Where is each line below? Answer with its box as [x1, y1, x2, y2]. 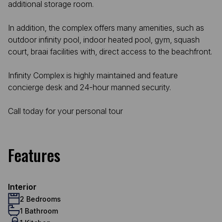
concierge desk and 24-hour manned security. [8, 82, 171, 92]
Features [8, 143, 60, 166]
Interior [8, 182, 37, 192]
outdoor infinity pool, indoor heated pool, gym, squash [8, 35, 200, 45]
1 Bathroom [20, 206, 58, 215]
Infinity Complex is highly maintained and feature [8, 70, 178, 80]
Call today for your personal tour [8, 106, 123, 116]
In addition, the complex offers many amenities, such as [8, 23, 204, 33]
